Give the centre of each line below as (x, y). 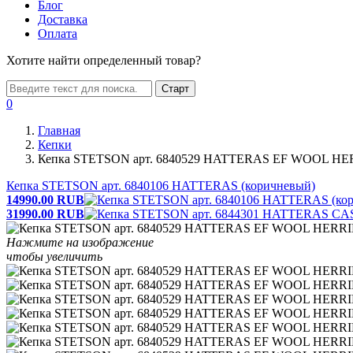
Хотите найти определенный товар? (104, 60)
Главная (59, 130)
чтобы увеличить (54, 256)
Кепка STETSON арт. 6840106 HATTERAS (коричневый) (161, 186)
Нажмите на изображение (80, 242)
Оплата (58, 33)
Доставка (63, 19)
